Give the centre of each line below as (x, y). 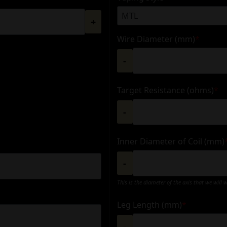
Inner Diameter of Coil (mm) (171, 141)
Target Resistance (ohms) (165, 90)
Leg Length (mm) (149, 204)
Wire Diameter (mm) (156, 39)
